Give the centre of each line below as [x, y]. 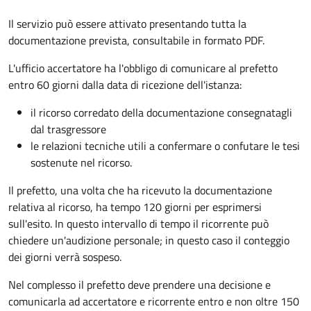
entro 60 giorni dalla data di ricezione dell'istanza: [125, 84]
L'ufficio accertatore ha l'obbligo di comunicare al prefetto [143, 68]
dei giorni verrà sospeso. [65, 257]
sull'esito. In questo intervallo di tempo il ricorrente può [138, 223]
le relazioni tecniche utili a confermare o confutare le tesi [165, 145]
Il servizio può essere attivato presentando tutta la [127, 23]
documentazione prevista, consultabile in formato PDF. [136, 40]
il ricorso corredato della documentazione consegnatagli [161, 112]
